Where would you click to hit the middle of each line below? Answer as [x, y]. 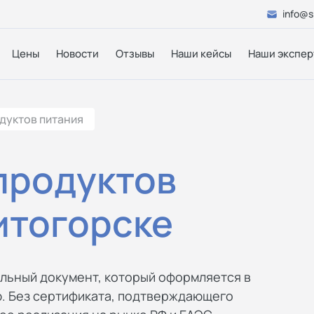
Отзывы [135, 54]
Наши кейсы [201, 54]
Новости [77, 54]
